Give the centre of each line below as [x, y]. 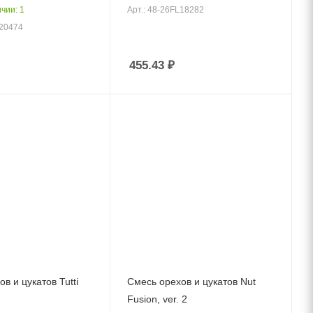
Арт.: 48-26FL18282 [166, 10]
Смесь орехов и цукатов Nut [192, 281]
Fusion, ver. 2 [158, 299]
